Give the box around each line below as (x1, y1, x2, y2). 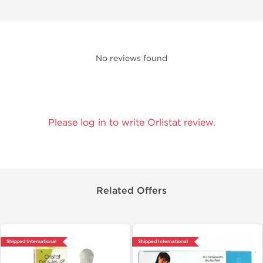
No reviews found (96, 53, 167, 63)
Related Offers (96, 185, 167, 197)
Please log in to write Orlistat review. (48, 117, 215, 128)
